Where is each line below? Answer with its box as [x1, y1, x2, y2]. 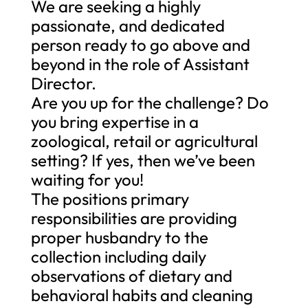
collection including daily [30, 245, 206, 267]
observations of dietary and [30, 265, 232, 286]
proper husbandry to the [30, 226, 208, 247]
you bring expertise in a [30, 111, 199, 132]
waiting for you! [30, 168, 144, 190]
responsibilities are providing [30, 207, 237, 228]
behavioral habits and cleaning [30, 284, 253, 305]
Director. [30, 72, 96, 93]
